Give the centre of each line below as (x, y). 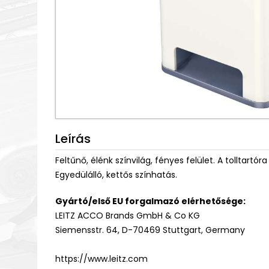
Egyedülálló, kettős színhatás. (116, 175)
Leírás (73, 139)
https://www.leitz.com (101, 259)
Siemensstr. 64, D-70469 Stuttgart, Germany (150, 230)
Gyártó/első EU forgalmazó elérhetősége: (150, 201)
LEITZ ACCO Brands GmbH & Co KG (128, 216)
